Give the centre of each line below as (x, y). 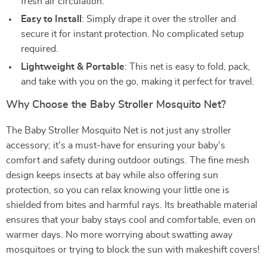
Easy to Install (51, 19)
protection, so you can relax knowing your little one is (118, 190)
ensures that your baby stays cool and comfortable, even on (131, 220)
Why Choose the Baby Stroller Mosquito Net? (116, 105)
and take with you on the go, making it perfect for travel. (138, 82)
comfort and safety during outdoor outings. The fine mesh (128, 160)
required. (40, 49)
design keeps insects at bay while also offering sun (112, 175)
